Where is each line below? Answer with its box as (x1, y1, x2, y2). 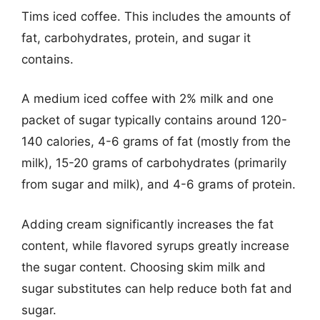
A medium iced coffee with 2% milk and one (21, 91, 274, 106)
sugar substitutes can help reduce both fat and (21, 281, 292, 296)
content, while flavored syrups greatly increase (21, 238, 289, 253)
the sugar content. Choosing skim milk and (21, 259, 266, 274)
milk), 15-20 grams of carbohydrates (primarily (21, 156, 286, 170)
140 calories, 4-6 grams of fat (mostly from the (21, 134, 291, 149)
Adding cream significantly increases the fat (21, 216, 274, 231)
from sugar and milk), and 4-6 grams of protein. (21, 177, 296, 191)
